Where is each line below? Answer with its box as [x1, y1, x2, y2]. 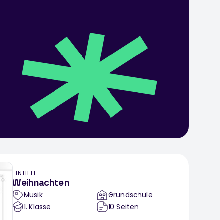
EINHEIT [12, 169, 37, 178]
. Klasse [26, 202, 51, 212]
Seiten [116, 202, 139, 212]
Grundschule [108, 190, 153, 200]
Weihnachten [12, 179, 69, 188]
